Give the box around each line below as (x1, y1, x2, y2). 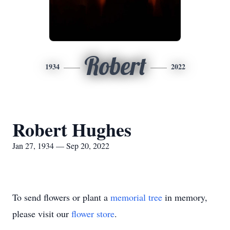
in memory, (162, 191, 207, 203)
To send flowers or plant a (12, 191, 110, 203)
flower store (71, 207, 114, 220)
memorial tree (110, 191, 162, 203)
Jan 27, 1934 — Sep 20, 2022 (12, 140, 109, 151)
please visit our (12, 207, 71, 220)
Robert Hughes (12, 116, 131, 143)
